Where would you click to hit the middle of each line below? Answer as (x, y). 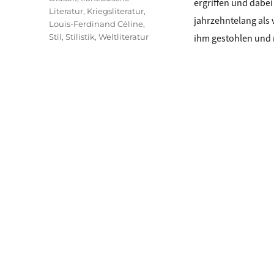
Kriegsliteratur (116, 11)
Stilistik (80, 36)
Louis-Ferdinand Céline (96, 24)
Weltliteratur (124, 36)
